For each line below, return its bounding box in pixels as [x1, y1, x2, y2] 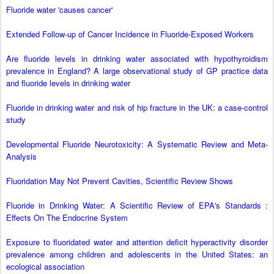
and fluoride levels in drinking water [6, 77, 130, 89]
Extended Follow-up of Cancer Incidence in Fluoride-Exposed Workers [6, 28, 254, 40]
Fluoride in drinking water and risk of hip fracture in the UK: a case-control [6, 102, 268, 114]
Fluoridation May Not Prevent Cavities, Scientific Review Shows [6, 175, 233, 187]
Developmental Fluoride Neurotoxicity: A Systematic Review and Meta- [6, 138, 268, 150]
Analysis [6, 150, 37, 163]
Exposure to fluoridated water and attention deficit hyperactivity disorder [6, 236, 268, 248]
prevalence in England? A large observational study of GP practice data [6, 65, 268, 77]
